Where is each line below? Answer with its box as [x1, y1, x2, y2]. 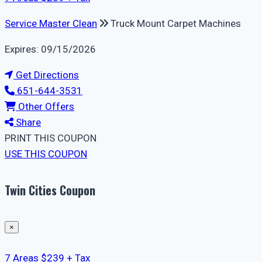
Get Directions [13, 68, 79, 81]
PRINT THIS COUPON [5, 132, 96, 144]
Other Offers [16, 100, 74, 112]
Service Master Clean [5, 17, 97, 29]
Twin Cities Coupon [5, 181, 95, 199]
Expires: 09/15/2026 [5, 43, 96, 55]
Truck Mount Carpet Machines [111, 17, 241, 29]
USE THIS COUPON [5, 147, 87, 160]
